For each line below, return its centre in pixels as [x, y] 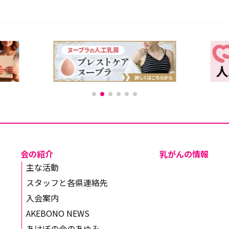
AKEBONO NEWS [58, 213]
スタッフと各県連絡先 [67, 182]
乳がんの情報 [184, 154]
